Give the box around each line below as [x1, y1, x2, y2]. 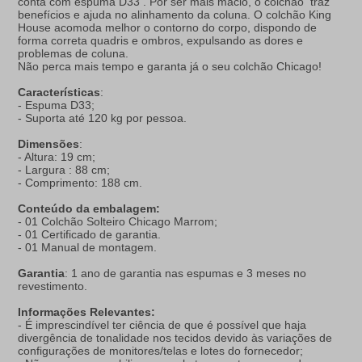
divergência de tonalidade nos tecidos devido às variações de [18, 331, 333, 345]
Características [18, 86, 101, 99]
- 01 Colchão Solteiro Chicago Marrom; [18, 215, 218, 229]
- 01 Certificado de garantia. [18, 228, 162, 242]
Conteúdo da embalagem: [18, 202, 164, 216]
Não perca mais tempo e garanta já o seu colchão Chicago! [18, 60, 322, 74]
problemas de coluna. [18, 47, 129, 61]
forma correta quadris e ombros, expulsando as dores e [18, 34, 304, 48]
